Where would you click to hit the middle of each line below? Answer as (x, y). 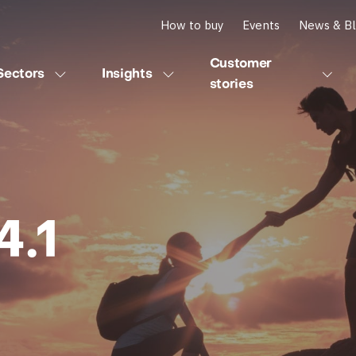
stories (231, 85)
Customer (240, 64)
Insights (127, 75)
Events (261, 25)
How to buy (192, 25)
